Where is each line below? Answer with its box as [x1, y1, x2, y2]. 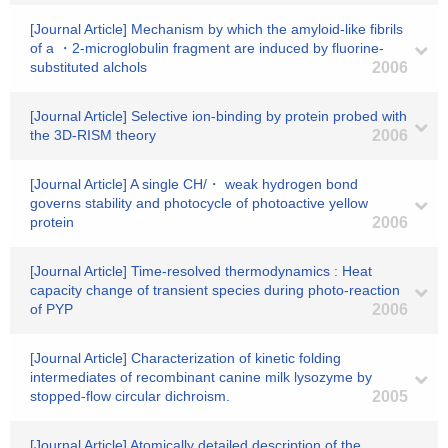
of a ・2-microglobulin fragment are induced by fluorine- [30, 40, 384, 56]
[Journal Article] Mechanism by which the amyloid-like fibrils [30, 21, 403, 37]
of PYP [30, 301, 73, 317]
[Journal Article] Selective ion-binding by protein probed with [30, 108, 407, 124]
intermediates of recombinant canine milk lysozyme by [30, 369, 372, 385]
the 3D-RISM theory [30, 127, 156, 143]
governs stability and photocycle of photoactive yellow [30, 195, 368, 211]
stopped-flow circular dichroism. [30, 388, 230, 404]
